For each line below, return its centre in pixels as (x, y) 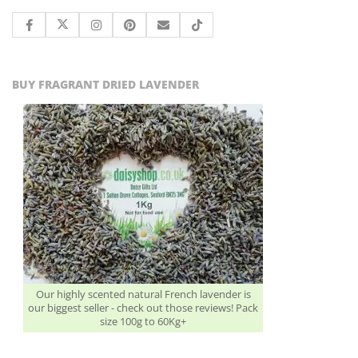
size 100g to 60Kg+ (143, 321)
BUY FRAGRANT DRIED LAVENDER (105, 84)
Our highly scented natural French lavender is (143, 294)
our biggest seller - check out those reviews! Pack (143, 307)
